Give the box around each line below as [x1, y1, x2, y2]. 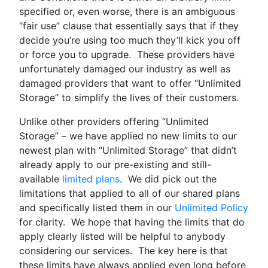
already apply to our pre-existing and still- [19, 158, 211, 170]
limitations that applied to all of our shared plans [19, 187, 240, 199]
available [19, 172, 62, 185]
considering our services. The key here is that [19, 244, 228, 257]
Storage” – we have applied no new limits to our [19, 129, 237, 142]
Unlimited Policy [175, 201, 248, 214]
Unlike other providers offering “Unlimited [19, 115, 209, 127]
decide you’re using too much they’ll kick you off [19, 33, 240, 46]
